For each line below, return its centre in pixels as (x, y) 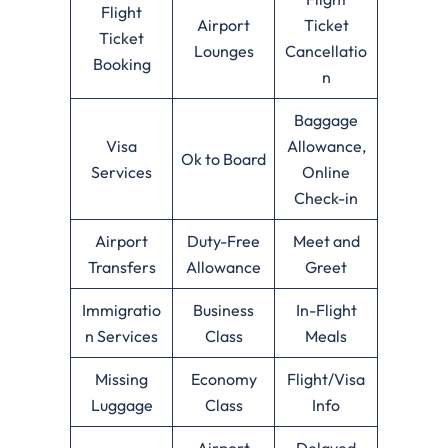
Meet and (326, 240)
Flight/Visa (326, 378)
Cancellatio (326, 50)
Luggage (121, 404)
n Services (121, 335)
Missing (121, 378)
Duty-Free (223, 240)
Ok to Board (223, 158)
